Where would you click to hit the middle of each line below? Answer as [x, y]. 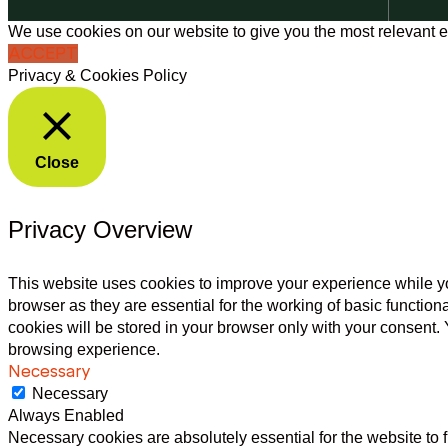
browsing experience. [84, 349]
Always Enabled [66, 415]
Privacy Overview [100, 229]
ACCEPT [43, 53]
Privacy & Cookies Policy [97, 75]
